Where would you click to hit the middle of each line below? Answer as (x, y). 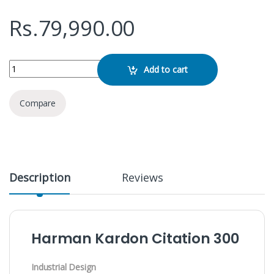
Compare (38, 103)
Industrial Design (64, 267)
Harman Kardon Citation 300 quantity (81, 64)
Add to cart (166, 70)
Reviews (143, 177)
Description (40, 177)
